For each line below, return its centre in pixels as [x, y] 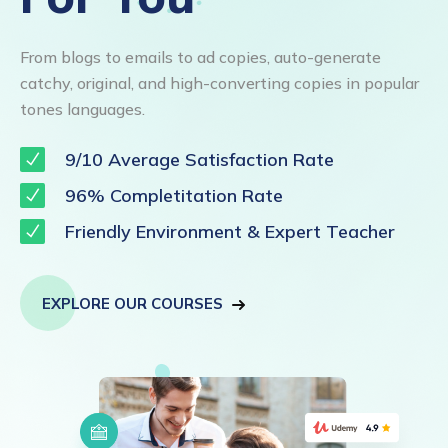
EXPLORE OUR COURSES [132, 303]
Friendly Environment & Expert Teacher [227, 231]
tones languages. [82, 109]
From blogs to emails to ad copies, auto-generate [200, 57]
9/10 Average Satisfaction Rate [197, 159]
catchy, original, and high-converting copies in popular [219, 83]
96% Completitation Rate [171, 195]
